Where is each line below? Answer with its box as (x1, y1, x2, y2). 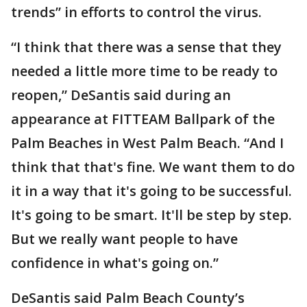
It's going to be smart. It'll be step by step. (11, 206, 292, 224)
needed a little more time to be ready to (11, 62, 278, 80)
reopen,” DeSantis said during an (11, 86, 231, 104)
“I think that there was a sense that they (11, 38, 282, 56)
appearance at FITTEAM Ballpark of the (11, 110, 275, 128)
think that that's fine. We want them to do (11, 158, 295, 176)
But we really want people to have (11, 230, 238, 248)
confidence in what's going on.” (11, 254, 219, 272)
